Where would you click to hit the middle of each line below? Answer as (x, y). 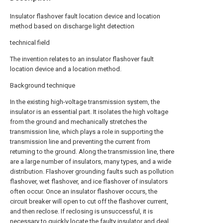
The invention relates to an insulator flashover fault (82, 59)
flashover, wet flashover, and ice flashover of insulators (89, 181)
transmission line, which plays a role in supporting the (87, 132)
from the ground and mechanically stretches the (78, 122)
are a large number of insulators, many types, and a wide (91, 162)
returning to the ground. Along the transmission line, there (92, 152)
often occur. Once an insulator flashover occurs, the (84, 191)
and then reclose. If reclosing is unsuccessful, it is (81, 211)
